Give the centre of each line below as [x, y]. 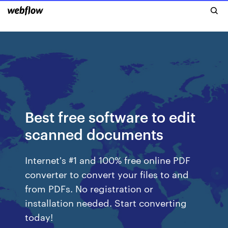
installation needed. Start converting [106, 202]
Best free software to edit [110, 116]
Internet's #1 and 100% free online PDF [108, 160]
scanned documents [94, 134]
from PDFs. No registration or [89, 188]
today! [39, 217]
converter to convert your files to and [107, 174]
